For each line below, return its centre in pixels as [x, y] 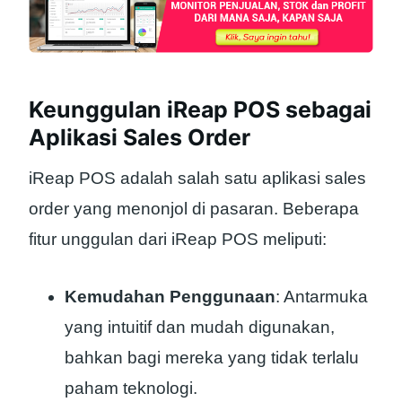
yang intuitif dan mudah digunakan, [200, 328]
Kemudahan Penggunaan [170, 297]
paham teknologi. [131, 389]
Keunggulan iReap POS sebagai [200, 110]
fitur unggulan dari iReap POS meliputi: [178, 239]
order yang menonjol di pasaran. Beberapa [194, 208]
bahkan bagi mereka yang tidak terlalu [212, 358]
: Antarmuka [322, 297]
